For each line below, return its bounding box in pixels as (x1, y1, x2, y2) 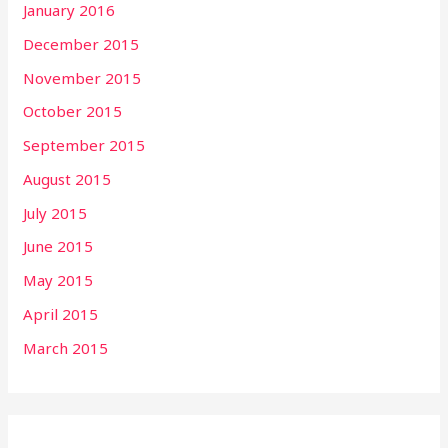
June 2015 (23, 236, 94, 257)
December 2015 (23, 33, 140, 54)
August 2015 (23, 168, 112, 189)
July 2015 (23, 202, 88, 223)
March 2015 (23, 337, 109, 358)
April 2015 (23, 303, 99, 324)
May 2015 (23, 270, 94, 290)
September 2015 (23, 135, 146, 155)
